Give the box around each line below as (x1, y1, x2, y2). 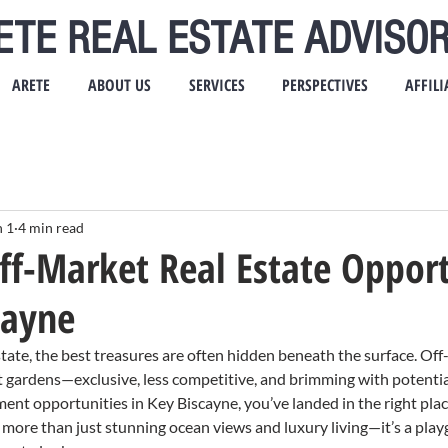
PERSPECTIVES (281, 74, 368, 96)
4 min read (18, 218, 84, 236)
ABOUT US (88, 74, 151, 96)
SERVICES (188, 74, 245, 96)
